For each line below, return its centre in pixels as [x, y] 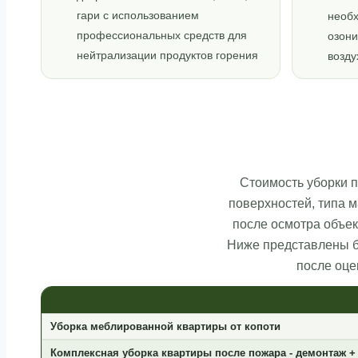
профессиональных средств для [161, 36]
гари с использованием [137, 16]
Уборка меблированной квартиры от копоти [165, 327]
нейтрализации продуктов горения [167, 56]
